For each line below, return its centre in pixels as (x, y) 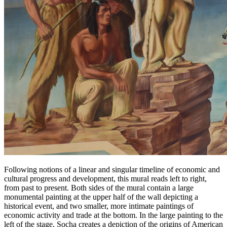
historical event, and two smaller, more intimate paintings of (99, 206)
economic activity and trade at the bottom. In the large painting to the (113, 215)
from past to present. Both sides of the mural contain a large (99, 188)
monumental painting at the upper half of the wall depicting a (101, 197)
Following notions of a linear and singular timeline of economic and (112, 170)
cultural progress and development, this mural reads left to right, (105, 179)
